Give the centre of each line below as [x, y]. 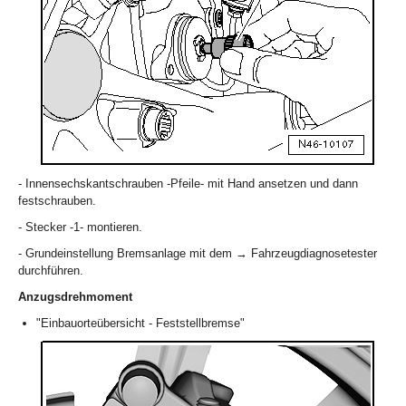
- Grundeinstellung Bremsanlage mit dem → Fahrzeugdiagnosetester [198, 254]
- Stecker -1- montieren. [80, 227]
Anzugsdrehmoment [75, 297]
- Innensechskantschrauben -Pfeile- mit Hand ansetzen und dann [188, 184]
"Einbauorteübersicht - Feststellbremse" [140, 324]
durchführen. [51, 271]
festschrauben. [57, 201]
